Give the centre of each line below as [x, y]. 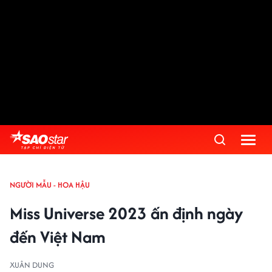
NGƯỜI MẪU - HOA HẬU [50, 185]
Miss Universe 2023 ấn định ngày [126, 213]
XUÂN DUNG [32, 265]
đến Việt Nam [58, 237]
